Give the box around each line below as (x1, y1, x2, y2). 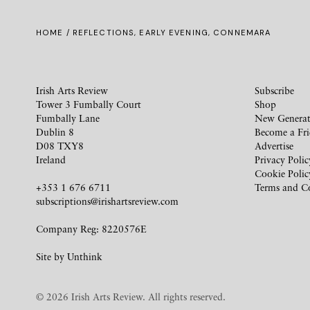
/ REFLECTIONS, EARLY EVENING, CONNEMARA (63, 28, 271, 37)
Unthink (67, 250, 102, 262)
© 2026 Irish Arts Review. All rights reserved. (36, 291, 226, 302)
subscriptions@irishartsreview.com (36, 195, 179, 207)
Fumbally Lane (36, 112, 100, 124)
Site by (36, 250, 67, 262)
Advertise (255, 140, 293, 152)
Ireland (36, 154, 66, 165)
